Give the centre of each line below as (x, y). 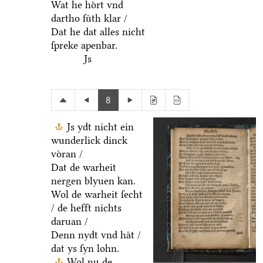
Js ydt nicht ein (100, 127)
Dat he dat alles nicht (98, 31)
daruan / (69, 221)
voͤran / (67, 154)
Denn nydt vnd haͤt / (96, 235)
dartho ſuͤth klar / (89, 18)
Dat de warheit (83, 167)
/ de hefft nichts (86, 208)
